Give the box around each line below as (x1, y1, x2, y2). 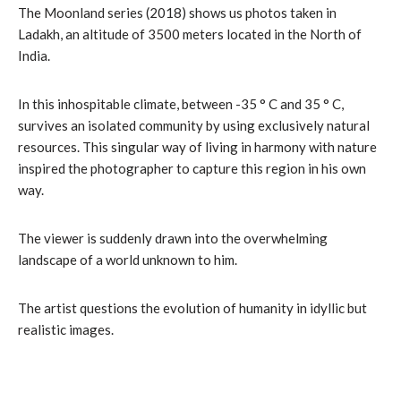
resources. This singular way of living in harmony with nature (18, 139, 377, 156)
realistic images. (18, 321, 114, 338)
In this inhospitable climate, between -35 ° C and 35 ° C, (18, 96, 344, 113)
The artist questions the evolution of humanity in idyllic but (18, 300, 367, 317)
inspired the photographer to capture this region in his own (18, 160, 366, 177)
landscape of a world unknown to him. (18, 252, 237, 269)
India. (18, 47, 50, 64)
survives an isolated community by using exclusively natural (18, 117, 370, 134)
